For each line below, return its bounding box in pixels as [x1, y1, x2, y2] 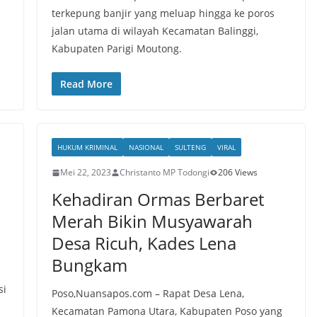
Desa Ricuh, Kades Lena [51, 231, 236, 255]
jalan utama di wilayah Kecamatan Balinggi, [51, 24, 258, 38]
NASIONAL [128, 142, 163, 152]
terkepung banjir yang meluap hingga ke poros [51, 6, 275, 20]
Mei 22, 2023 [59, 166, 111, 178]
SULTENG [174, 142, 206, 152]
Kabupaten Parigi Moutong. [51, 42, 182, 55]
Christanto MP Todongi [119, 166, 209, 178]
